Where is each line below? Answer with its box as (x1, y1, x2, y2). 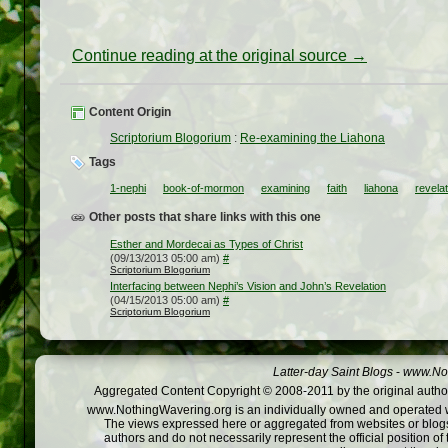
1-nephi (110, 182, 146, 195)
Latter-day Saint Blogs (273, 365, 393, 380)
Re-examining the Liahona (240, 131, 385, 146)
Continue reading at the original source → (72, 47, 367, 65)
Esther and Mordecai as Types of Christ (110, 238, 303, 251)
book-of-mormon (163, 182, 244, 195)
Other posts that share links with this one (86, 210, 321, 225)
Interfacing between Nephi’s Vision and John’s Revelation (110, 280, 386, 293)
